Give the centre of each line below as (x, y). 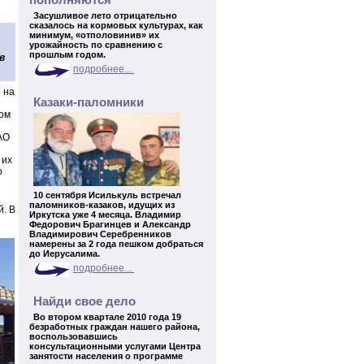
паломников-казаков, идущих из (102, 205)
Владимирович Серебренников (100, 234)
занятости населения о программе (106, 356)
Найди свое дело (88, 301)
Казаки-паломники (92, 102)
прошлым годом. (67, 54)
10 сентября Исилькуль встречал (107, 195)
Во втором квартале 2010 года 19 (107, 317)
